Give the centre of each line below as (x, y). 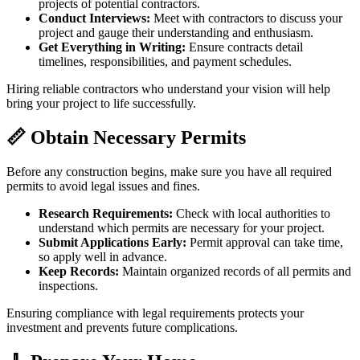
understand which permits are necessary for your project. (182, 227)
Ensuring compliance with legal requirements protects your (155, 313)
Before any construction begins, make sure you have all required (169, 171)
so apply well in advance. (103, 256)
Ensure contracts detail (244, 47)
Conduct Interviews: (94, 18)
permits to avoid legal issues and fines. (103, 186)
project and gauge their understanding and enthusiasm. (176, 32)
